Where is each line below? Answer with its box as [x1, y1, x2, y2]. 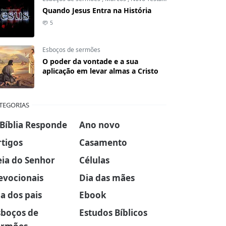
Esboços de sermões [42, 45, 100, 54]
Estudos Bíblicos [79, 207, 147, 219]
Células [79, 154, 109, 166]
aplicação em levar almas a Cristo [42, 66, 158, 76]
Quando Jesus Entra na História [42, 6, 151, 15]
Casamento [79, 136, 127, 148]
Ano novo [79, 119, 120, 131]
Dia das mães [79, 172, 135, 184]
